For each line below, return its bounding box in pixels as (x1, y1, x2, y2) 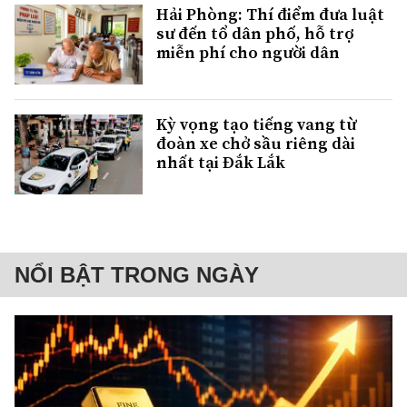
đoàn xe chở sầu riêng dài (156, 132, 355, 155)
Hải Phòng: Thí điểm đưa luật (156, 3, 384, 26)
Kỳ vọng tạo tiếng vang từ (156, 113, 356, 136)
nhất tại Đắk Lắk (156, 151, 285, 174)
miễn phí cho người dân (156, 41, 340, 65)
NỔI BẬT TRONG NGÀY (15, 263, 259, 288)
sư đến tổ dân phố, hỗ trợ (156, 22, 353, 45)
